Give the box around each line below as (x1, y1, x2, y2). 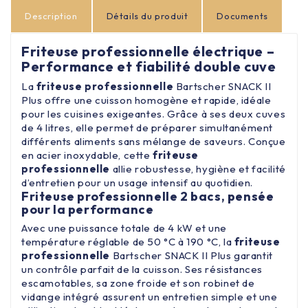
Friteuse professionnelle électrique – (21, 42, 275, 60)
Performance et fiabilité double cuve (21, 57, 276, 75)
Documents (217, 10, 268, 21)
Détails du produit (106, 10, 188, 21)
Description (25, 10, 78, 21)
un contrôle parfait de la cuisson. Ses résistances (21, 262, 263, 276)
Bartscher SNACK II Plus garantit (110, 248, 273, 262)
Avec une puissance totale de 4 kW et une (21, 221, 228, 234)
